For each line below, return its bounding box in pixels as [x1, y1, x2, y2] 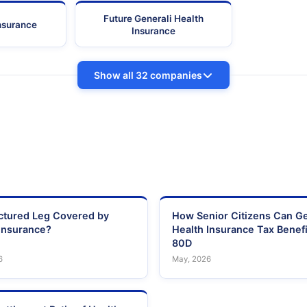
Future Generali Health [103, 13, 204, 25]
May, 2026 [172, 254, 211, 265]
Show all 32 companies [94, 69, 202, 82]
